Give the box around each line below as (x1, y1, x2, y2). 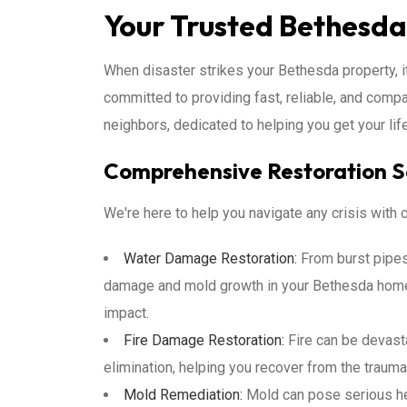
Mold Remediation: (124, 386, 243, 403)
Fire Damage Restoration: (124, 332, 284, 349)
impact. (104, 304, 149, 322)
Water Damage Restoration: (124, 250, 297, 267)
